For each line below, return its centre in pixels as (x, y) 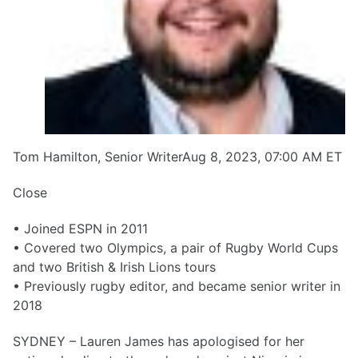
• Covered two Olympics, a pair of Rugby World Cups (175, 247)
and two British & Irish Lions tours (114, 267)
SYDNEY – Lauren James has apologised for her (159, 341)
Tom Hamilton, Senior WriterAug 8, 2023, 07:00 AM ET (177, 157)
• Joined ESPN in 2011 (80, 228)
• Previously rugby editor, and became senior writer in (177, 286)
